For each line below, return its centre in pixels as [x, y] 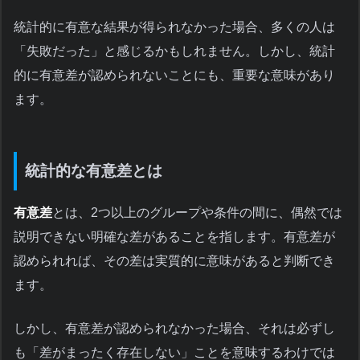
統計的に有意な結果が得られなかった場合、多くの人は [174, 27]
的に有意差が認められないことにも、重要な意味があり [174, 76]
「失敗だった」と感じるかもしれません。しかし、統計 [174, 51]
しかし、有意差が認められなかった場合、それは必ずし [174, 329]
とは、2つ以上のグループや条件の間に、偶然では [197, 213]
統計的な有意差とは [94, 171]
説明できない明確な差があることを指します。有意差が [174, 237]
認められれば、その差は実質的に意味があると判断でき [174, 261]
